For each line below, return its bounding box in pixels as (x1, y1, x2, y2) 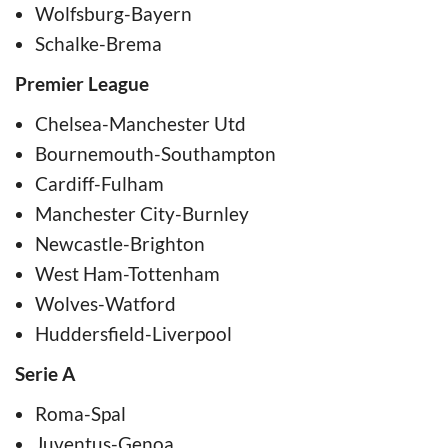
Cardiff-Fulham (35, 171, 164, 195)
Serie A (15, 361, 75, 385)
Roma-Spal (35, 401, 126, 425)
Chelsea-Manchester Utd (35, 111, 246, 135)
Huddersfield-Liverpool (35, 321, 232, 345)
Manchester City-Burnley (35, 201, 249, 225)
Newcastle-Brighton (35, 231, 205, 255)
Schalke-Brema (35, 31, 162, 55)
